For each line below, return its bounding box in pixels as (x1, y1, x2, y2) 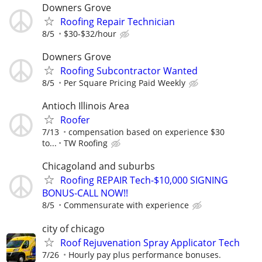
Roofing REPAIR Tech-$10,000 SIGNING (60, 174, 228, 187)
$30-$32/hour (64, 27, 116, 39)
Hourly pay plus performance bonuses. (68, 249, 221, 260)
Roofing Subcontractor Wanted (60, 64, 198, 78)
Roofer (60, 113, 90, 127)
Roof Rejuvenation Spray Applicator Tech (60, 236, 240, 249)
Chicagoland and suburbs (42, 160, 155, 173)
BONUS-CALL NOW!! (42, 187, 128, 200)
